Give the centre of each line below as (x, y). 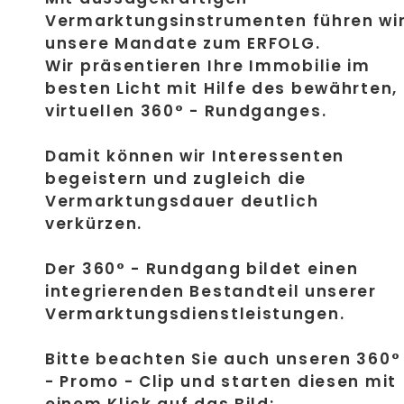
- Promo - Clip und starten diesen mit (221, 382)
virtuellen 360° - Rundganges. (186, 111)
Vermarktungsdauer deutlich (182, 202)
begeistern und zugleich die (176, 179)
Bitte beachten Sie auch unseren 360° (223, 359)
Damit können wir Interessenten (195, 156)
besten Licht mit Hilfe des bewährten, (221, 89)
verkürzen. (94, 224)
